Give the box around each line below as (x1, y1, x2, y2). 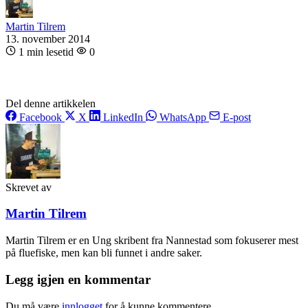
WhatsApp (157, 111, 209, 123)
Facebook (16, 111, 65, 123)
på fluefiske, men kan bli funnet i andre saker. (5, 247, 202, 259)
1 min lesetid (16, 45, 76, 58)
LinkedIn (100, 111, 146, 123)
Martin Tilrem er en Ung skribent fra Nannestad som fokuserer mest (5, 234, 298, 247)
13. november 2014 (5, 32, 90, 45)
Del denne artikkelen (5, 97, 96, 109)
